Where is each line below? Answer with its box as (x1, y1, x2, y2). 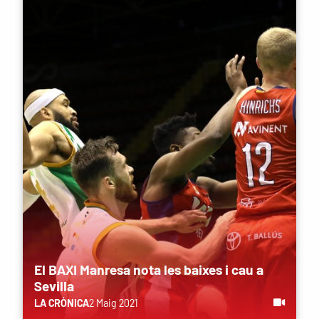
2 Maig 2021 (89, 296, 138, 309)
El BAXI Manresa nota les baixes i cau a (34, 261, 263, 278)
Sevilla (34, 277, 74, 294)
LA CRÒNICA (34, 296, 89, 309)
